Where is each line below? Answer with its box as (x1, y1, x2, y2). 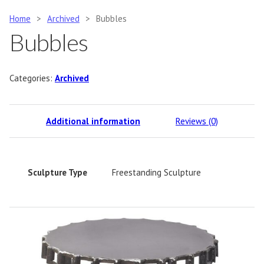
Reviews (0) (176, 115, 218, 127)
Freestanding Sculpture (112, 166, 201, 178)
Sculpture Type (28, 166, 87, 178)
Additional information (46, 115, 140, 127)
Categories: (9, 72, 55, 84)
